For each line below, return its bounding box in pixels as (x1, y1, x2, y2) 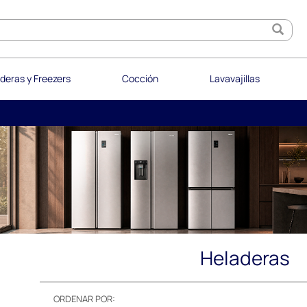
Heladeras (199, 244, 290, 271)
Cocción (121, 72, 158, 85)
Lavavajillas (209, 72, 260, 85)
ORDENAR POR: (53, 292, 115, 305)
